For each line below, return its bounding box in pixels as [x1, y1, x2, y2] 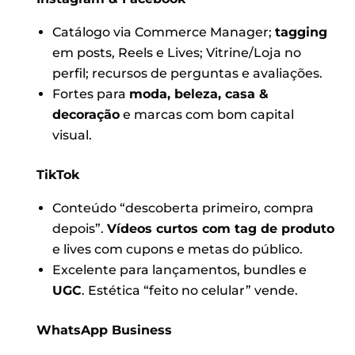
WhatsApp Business [36, 322, 173, 338]
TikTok [36, 166, 80, 182]
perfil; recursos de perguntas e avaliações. [52, 65, 323, 81]
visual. [52, 127, 92, 143]
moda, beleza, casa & [128, 86, 269, 101]
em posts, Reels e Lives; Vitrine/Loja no [52, 44, 301, 60]
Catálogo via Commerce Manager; [52, 24, 275, 40]
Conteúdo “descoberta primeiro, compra [52, 200, 314, 216]
